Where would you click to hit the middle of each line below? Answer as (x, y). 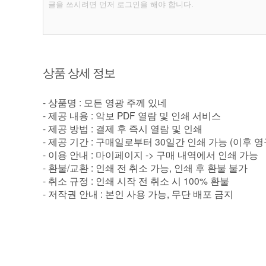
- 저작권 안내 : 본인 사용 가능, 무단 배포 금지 (138, 194)
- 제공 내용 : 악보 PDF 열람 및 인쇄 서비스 (132, 115)
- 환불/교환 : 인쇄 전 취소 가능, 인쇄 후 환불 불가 (145, 167)
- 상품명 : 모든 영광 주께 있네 (105, 102)
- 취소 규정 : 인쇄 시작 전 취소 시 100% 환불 (136, 180)
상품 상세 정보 (79, 72)
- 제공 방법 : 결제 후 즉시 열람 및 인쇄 (123, 128)
